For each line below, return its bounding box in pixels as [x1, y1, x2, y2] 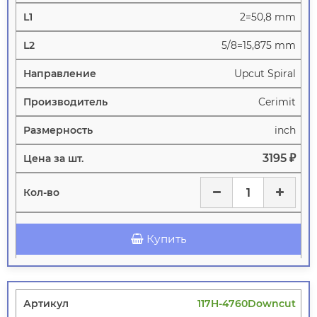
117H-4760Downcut [197, 297, 296, 311]
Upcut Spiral [234, 67, 296, 81]
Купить [146, 232, 187, 246]
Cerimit [258, 96, 296, 109]
